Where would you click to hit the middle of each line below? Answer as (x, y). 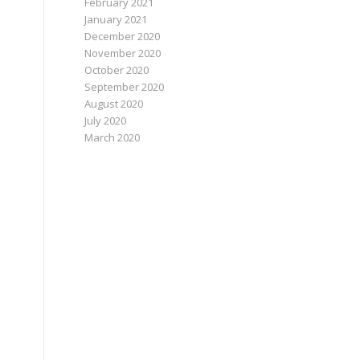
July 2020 (106, 121)
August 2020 (114, 104)
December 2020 (123, 36)
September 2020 (125, 87)
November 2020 (123, 53)
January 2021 (116, 19)
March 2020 (112, 137)
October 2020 (117, 70)
